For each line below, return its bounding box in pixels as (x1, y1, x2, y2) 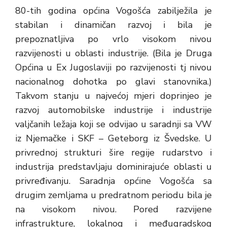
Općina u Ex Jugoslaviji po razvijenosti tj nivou (15, 61, 212, 73)
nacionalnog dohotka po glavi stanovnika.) (15, 75, 212, 88)
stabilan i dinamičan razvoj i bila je (15, 19, 212, 31)
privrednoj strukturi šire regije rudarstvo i (15, 146, 212, 159)
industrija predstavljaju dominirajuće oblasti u (15, 161, 212, 173)
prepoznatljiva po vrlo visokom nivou (15, 33, 212, 45)
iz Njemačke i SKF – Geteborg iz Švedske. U (15, 132, 212, 144)
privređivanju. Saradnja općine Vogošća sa (15, 175, 212, 187)
